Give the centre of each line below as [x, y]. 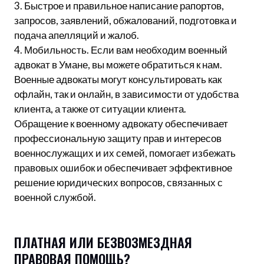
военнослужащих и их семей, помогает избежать [125, 153]
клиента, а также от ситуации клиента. [100, 109]
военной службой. [55, 197]
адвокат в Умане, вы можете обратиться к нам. [118, 65]
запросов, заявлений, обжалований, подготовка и [126, 21]
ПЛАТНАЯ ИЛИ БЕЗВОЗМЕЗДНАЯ [103, 242]
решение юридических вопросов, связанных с [118, 183]
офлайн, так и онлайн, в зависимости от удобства [126, 94]
